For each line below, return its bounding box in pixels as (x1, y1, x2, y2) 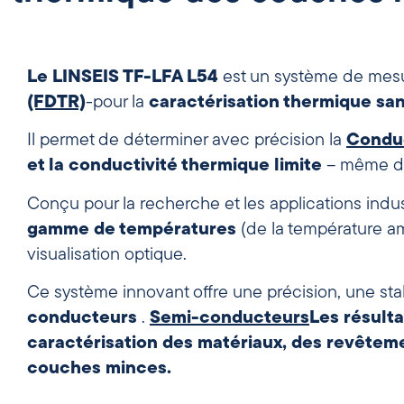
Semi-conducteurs (150, 309, 309, 328)
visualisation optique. (27, 245, 187, 264)
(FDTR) (27, 94, 86, 112)
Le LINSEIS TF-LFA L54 (27, 69, 218, 87)
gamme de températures (27, 220, 236, 239)
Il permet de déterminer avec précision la (27, 132, 346, 151)
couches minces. (27, 360, 171, 379)
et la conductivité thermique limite (27, 157, 322, 176)
